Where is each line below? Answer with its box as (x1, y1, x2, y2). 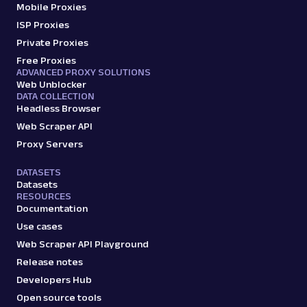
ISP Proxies (16, 19, 69, 31)
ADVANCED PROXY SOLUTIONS (16, 66, 151, 78)
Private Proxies (16, 37, 88, 49)
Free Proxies (16, 55, 76, 66)
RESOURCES (16, 191, 71, 202)
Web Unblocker (16, 79, 86, 90)
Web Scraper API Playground (16, 238, 149, 250)
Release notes (16, 256, 83, 268)
